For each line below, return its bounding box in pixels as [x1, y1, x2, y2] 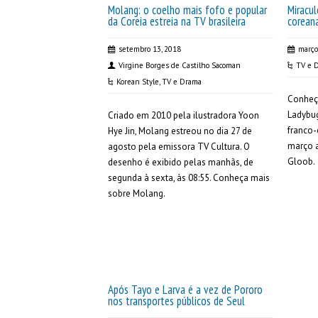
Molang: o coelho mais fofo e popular [108, 2, 267, 18]
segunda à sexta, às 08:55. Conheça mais [108, 172, 270, 184]
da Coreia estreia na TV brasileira [108, 13, 246, 29]
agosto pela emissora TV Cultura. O [108, 141, 250, 153]
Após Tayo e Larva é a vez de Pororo [108, 282, 263, 297]
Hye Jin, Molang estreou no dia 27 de [108, 125, 252, 137]
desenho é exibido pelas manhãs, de [108, 156, 253, 168]
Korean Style [116, 77, 159, 87]
